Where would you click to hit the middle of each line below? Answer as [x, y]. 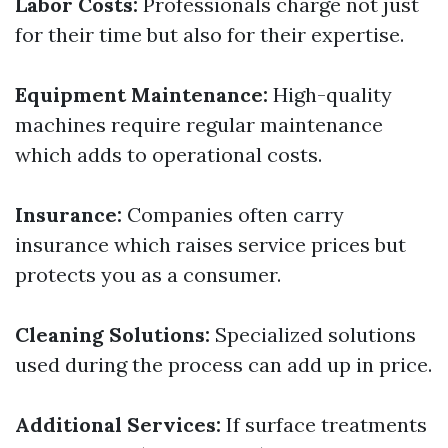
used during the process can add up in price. [223, 364]
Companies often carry [233, 214]
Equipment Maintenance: [141, 94]
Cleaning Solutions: [112, 334]
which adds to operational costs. [168, 154]
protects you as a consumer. [148, 274]
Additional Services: [118, 424]
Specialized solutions [313, 334]
